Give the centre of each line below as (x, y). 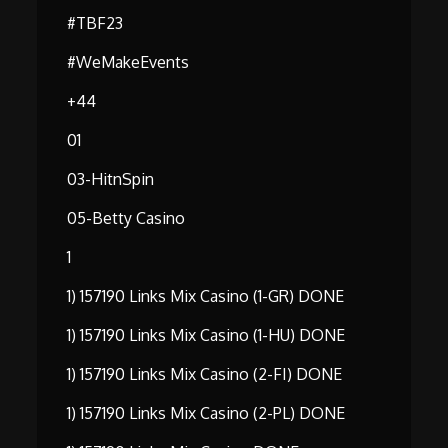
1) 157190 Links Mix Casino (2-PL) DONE (206, 413)
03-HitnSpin (111, 179)
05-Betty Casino (126, 218)
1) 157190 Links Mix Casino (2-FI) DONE (205, 374)
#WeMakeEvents (128, 62)
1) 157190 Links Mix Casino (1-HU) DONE (206, 335)
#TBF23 (95, 23)
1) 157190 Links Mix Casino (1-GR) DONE (206, 296)
